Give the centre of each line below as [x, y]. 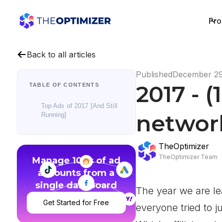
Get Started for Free [76, 202]
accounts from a [76, 173]
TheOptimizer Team [188, 157]
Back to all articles [61, 55]
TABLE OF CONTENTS [64, 85]
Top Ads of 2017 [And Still [79, 106]
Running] [54, 115]
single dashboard [76, 185]
